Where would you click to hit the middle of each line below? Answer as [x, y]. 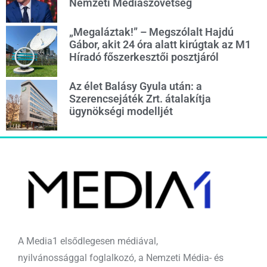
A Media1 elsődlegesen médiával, [88, 241]
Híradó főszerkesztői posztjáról [144, 57]
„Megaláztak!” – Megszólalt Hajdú [151, 32]
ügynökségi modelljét [121, 111]
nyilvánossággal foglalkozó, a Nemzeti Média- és [121, 258]
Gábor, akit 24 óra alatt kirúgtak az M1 [160, 45]
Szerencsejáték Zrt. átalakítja [140, 98]
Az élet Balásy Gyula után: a [135, 86]
